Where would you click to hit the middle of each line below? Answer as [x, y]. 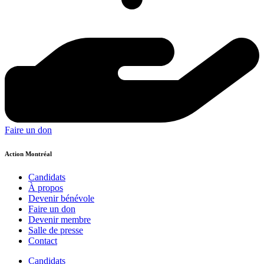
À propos [46, 187]
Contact [43, 240]
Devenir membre [60, 219]
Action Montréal [28, 154]
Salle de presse [56, 230]
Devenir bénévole [61, 198]
